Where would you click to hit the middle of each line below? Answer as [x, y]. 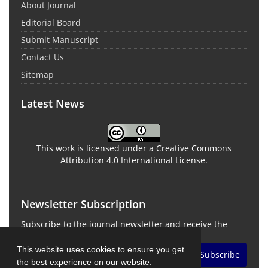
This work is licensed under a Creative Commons [134, 148]
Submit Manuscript [60, 39]
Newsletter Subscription [83, 204]
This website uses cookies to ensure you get [100, 249]
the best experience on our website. [86, 262]
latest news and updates [70, 236]
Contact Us [42, 57]
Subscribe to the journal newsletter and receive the [124, 224]
